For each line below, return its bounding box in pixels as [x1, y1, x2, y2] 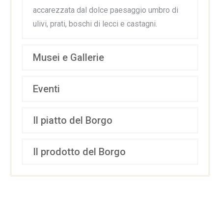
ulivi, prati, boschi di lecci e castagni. [33, 19, 157, 28]
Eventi [33, 82, 60, 95]
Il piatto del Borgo [33, 114, 112, 126]
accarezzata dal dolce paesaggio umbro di [33, 5, 178, 15]
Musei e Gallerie [33, 51, 104, 63]
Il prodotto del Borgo [33, 145, 126, 158]
